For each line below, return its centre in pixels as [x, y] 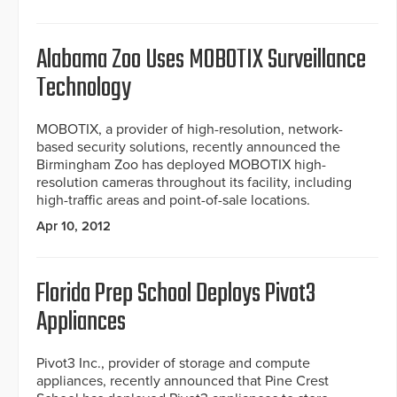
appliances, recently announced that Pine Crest [183, 381]
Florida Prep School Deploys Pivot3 [176, 295]
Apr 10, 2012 [74, 226]
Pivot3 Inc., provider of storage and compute [173, 364]
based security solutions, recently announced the [188, 148]
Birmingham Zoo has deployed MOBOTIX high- [181, 165]
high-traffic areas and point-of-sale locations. [173, 201]
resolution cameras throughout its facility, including [194, 183]
